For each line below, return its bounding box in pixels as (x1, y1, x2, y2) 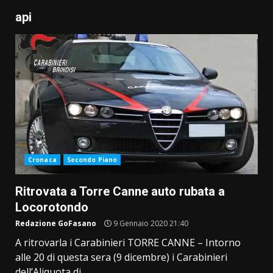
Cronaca (28, 155, 57, 165)
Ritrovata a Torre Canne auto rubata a (15, 184, 225, 199)
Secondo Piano (66, 155, 118, 165)
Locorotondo (15, 200, 88, 215)
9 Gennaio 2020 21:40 (112, 218, 188, 229)
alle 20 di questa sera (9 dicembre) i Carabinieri (15, 250, 227, 264)
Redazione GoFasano (15, 218, 96, 229)
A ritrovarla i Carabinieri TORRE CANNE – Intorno (15, 236, 241, 250)
